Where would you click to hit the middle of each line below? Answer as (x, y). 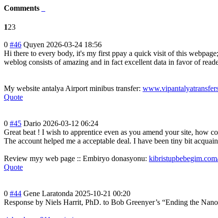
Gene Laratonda (48, 194)
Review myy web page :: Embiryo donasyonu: (76, 159)
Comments (23, 8)
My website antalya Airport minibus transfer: (73, 89)
